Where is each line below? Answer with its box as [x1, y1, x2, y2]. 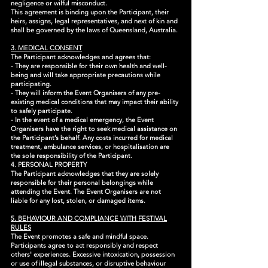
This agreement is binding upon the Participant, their [11, 8, 169, 16]
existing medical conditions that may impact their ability [11, 98, 178, 106]
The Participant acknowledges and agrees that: [11, 53, 151, 61]
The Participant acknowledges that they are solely [11, 169, 159, 178]
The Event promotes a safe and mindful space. [11, 232, 148, 240]
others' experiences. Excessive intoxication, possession [11, 250, 175, 258]
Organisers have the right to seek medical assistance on [11, 124, 177, 133]
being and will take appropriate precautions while [11, 71, 160, 79]
